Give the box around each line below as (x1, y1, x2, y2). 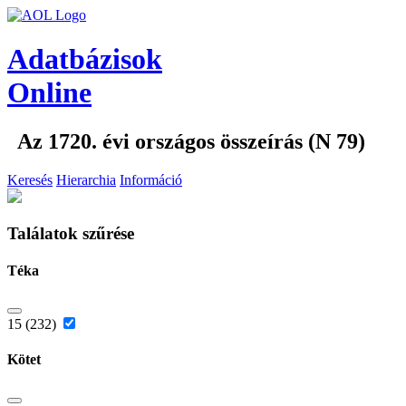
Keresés (7, 171, 53, 188)
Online (7, 76, 92, 110)
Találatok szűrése (7, 223, 134, 243)
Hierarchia (56, 171, 116, 188)
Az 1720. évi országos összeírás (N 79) (17, 129, 365, 153)
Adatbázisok (7, 43, 162, 76)
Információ (120, 171, 182, 188)
